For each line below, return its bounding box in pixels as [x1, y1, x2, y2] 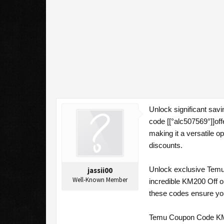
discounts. [149, 141, 182, 149]
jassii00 [87, 165, 112, 175]
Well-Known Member [72, 175, 127, 184]
